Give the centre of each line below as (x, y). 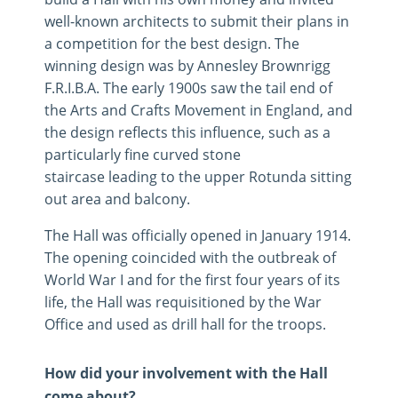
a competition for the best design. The (172, 44)
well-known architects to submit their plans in (197, 21)
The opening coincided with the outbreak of (190, 258)
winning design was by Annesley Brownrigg (187, 66)
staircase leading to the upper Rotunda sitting (198, 177)
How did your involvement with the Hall (186, 374)
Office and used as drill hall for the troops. (185, 324)
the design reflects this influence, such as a (187, 132)
